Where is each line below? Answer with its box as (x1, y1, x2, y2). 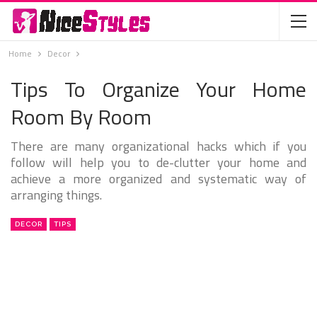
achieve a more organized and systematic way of (11, 169, 306, 188)
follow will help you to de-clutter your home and (11, 153, 306, 172)
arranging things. (11, 185, 102, 204)
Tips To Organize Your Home (11, 73, 306, 105)
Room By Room (11, 100, 151, 133)
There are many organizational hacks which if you (11, 137, 306, 156)
